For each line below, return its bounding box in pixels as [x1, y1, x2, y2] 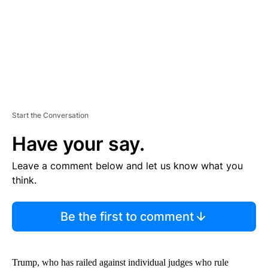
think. [12, 173, 36, 186]
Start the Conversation [12, 110, 89, 120]
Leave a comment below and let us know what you [12, 159, 243, 172]
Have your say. [12, 132, 145, 156]
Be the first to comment [60, 209, 194, 224]
